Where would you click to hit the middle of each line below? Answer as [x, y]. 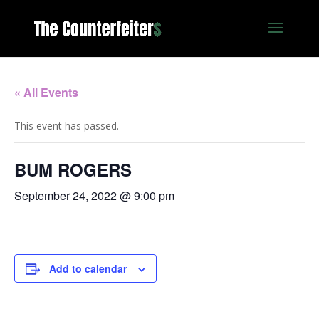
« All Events [46, 92]
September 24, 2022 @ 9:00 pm [94, 195]
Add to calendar [88, 268]
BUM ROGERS [73, 169]
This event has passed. [67, 126]
